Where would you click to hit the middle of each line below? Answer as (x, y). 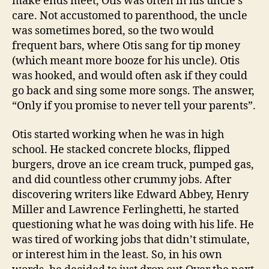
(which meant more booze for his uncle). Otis (126, 61)
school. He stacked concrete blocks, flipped (121, 150)
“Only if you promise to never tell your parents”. (134, 106)
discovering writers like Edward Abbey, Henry (130, 195)
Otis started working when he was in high (118, 134)
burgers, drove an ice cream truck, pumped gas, (133, 165)
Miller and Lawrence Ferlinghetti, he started (125, 210)
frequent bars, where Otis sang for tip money (126, 46)
